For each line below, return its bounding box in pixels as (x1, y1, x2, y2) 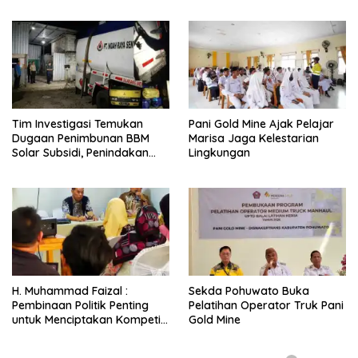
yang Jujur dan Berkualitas (12, 327, 157, 342)
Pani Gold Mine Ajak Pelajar (189, 117, 334, 132)
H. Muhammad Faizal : (12, 284, 128, 299)
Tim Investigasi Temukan (12, 117, 143, 132)
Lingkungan (189, 145, 250, 161)
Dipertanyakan (12, 160, 92, 175)
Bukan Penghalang (189, 6, 288, 22)
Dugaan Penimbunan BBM (12, 131, 149, 146)
